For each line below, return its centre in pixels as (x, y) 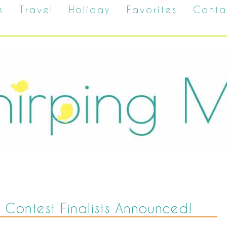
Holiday (90, 9)
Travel (36, 9)
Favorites (152, 9)
